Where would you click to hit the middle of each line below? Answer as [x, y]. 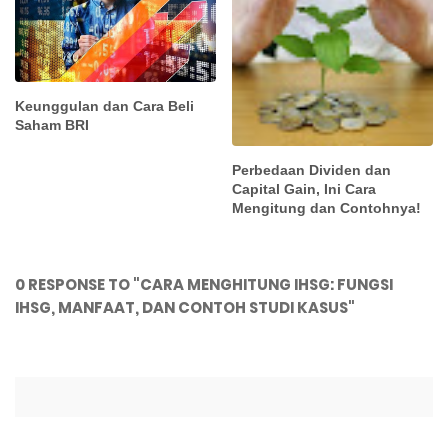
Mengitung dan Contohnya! [327, 208]
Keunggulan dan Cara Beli [104, 106]
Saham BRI [52, 125]
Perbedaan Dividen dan [312, 170]
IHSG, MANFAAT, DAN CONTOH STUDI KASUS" [185, 308]
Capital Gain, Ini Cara [304, 189]
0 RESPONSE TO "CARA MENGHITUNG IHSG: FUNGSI [204, 285]
